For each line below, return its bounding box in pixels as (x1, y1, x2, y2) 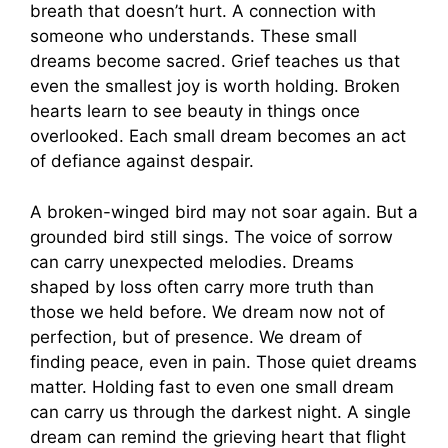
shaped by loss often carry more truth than (30, 276, 374, 297)
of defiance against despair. (30, 151, 254, 172)
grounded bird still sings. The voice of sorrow (30, 226, 393, 247)
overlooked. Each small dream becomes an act (30, 126, 406, 147)
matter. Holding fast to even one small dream (30, 376, 394, 397)
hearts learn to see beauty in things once (30, 101, 360, 122)
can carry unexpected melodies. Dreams (30, 251, 354, 272)
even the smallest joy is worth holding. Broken (30, 76, 400, 97)
